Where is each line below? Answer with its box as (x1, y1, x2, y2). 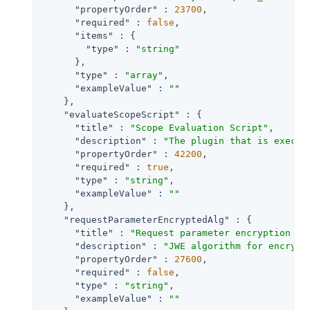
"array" (125, 69, 163, 80)
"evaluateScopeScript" (64, 109, 180, 120)
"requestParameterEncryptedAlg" (64, 214, 230, 225)
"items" (75, 30, 113, 41)
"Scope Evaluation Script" (130, 122, 268, 133)
